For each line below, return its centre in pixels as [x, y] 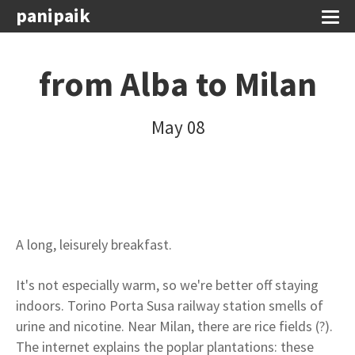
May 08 [177, 127]
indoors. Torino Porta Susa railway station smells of [170, 305]
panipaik [53, 15]
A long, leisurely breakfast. [94, 244]
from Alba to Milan [177, 84]
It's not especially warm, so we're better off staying [167, 285]
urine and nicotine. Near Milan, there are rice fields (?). [174, 326]
